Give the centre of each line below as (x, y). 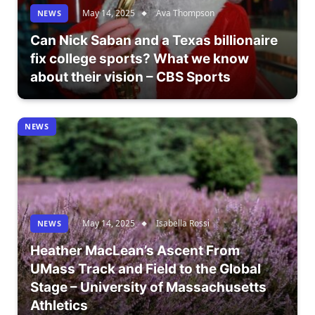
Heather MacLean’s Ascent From (135, 251)
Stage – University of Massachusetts (148, 288)
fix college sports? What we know (139, 59)
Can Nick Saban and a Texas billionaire (154, 41)
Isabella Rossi (183, 224)
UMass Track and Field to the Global (145, 269)
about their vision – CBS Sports (130, 77)
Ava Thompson (186, 13)
